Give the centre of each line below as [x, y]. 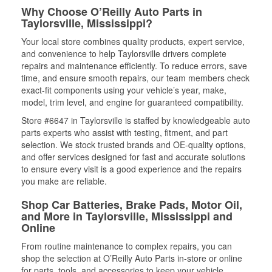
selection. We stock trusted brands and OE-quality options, [134, 144]
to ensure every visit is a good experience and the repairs [131, 168]
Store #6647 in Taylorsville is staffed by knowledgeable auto [136, 120]
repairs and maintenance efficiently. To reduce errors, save [134, 65]
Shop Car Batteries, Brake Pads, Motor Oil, [132, 204]
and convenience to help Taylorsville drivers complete [124, 53]
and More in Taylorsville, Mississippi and [127, 216]
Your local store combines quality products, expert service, [133, 41]
